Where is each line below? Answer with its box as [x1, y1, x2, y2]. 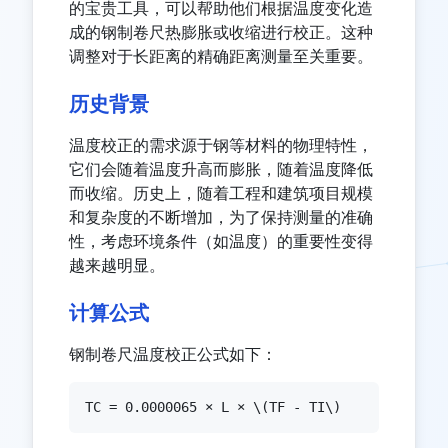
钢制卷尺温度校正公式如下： [69, 344, 277, 365]
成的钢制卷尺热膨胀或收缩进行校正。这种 [69, 22, 373, 43]
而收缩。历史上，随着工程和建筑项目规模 [69, 183, 373, 204]
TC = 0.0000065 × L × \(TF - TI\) [85, 399, 341, 416]
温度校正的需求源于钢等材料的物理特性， [69, 135, 373, 156]
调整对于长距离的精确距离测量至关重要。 [69, 46, 373, 67]
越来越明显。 [69, 255, 165, 276]
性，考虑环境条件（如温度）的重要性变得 [69, 231, 373, 252]
